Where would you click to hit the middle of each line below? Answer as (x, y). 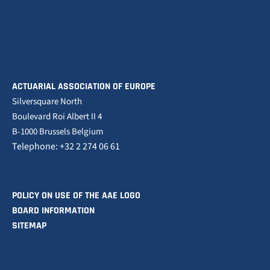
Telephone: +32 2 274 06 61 (66, 146)
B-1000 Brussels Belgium (58, 132)
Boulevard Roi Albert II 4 (57, 117)
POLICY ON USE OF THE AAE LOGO (76, 196)
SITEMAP (29, 226)
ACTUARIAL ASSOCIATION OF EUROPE (84, 86)
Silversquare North (47, 102)
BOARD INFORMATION (53, 211)
